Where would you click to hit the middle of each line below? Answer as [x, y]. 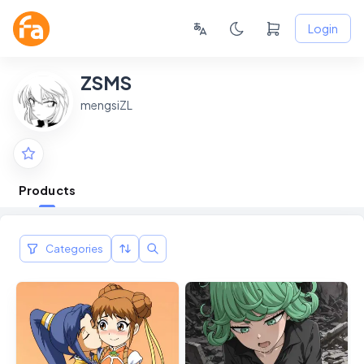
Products [47, 190]
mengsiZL [106, 104]
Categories [74, 249]
